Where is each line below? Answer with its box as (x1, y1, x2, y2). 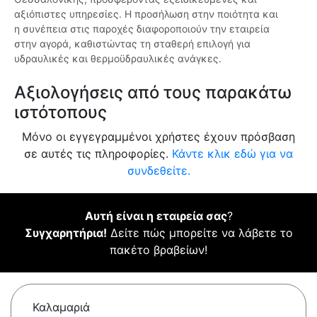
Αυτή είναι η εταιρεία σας (84, 209, 227, 224)
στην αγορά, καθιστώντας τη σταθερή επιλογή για (14, 38, 250, 50)
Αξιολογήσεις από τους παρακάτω (14, 82, 292, 103)
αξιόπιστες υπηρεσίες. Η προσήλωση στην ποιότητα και (14, 8, 278, 21)
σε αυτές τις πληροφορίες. (24, 146, 172, 161)
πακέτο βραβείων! (110, 243, 207, 258)
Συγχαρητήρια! (24, 226, 107, 241)
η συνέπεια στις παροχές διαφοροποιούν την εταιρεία (14, 23, 270, 35)
